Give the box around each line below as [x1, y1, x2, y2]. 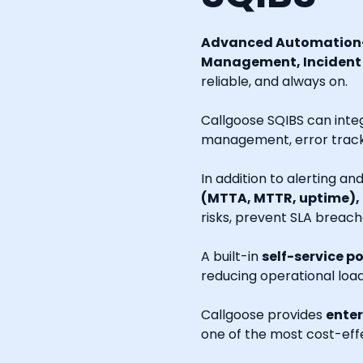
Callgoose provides [201, 305, 326, 325]
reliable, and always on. [201, 72, 348, 92]
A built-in [201, 247, 262, 267]
